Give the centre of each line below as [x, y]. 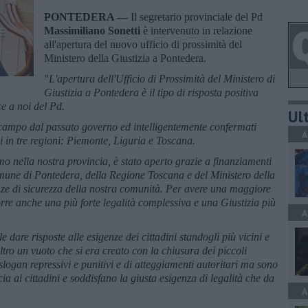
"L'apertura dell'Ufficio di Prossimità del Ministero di [159, 78]
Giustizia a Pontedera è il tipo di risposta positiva [151, 92]
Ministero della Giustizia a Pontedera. [125, 58]
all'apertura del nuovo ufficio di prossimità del [143, 44]
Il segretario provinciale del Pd [197, 16]
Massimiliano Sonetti [93, 30]
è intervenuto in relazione [198, 30]
